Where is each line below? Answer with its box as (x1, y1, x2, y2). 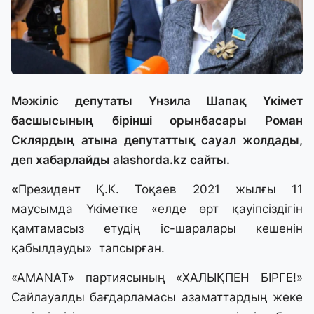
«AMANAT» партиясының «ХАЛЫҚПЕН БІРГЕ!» (11, 271, 303, 285)
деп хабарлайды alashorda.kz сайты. (11, 153, 230, 168)
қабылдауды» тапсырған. (11, 241, 165, 256)
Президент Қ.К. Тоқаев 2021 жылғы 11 (18, 182, 303, 197)
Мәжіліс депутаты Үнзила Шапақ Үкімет (11, 94, 303, 109)
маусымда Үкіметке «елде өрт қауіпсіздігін (11, 202, 303, 217)
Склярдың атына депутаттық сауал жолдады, (11, 133, 303, 148)
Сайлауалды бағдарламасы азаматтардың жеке (11, 290, 303, 305)
